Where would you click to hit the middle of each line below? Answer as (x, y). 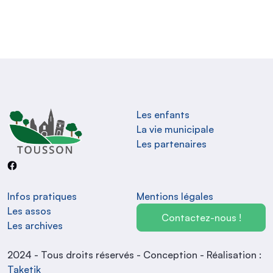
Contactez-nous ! (201, 218)
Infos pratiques (42, 196)
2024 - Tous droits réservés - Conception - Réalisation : (134, 255)
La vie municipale (175, 129)
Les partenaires (172, 144)
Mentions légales (175, 196)
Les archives (35, 225)
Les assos (29, 211)
